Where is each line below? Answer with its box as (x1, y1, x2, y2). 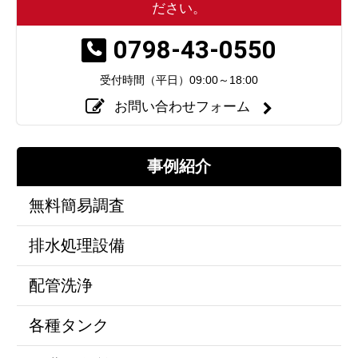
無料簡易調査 (28, 196, 125, 214)
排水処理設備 (28, 236, 125, 254)
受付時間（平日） (100, 73, 189, 86)
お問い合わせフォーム (114, 99, 251, 115)
